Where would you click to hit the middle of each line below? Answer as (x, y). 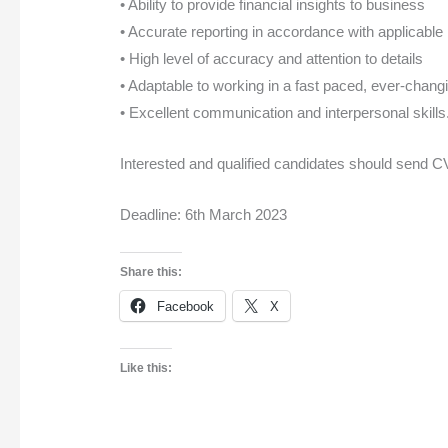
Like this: (146, 368)
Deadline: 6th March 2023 (204, 215)
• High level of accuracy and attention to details (272, 59)
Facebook (186, 307)
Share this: (151, 272)
